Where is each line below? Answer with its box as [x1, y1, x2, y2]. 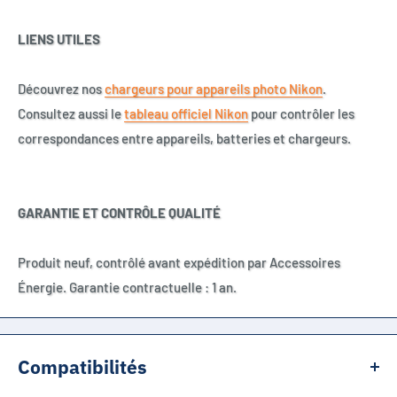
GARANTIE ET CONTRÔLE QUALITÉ [18, 204, 221, 221]
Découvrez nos [18, 80, 105, 97]
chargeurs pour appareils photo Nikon [105, 80, 323, 97]
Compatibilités [18, 354, 147, 379]
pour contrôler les [248, 105, 354, 121]
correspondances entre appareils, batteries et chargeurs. [18, 129, 351, 146]
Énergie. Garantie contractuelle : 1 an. [18, 278, 237, 295]
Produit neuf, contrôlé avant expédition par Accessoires [18, 253, 340, 270]
